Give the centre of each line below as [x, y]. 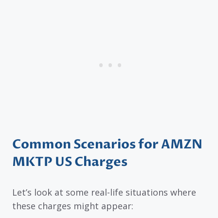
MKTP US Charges [70, 162]
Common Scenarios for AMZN [107, 145]
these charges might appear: [73, 206]
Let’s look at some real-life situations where [104, 192]
